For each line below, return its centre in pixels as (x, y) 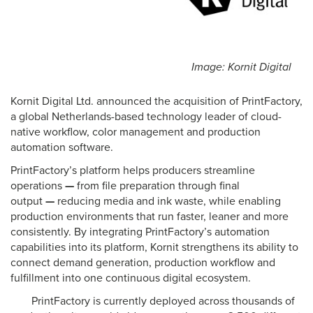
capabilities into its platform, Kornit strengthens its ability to (154, 247)
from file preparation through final (158, 186)
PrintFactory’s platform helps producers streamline (133, 170)
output (28, 201)
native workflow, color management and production (136, 132)
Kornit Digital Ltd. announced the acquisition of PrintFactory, (156, 101)
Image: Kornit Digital (241, 67)
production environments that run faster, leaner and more (150, 217)
